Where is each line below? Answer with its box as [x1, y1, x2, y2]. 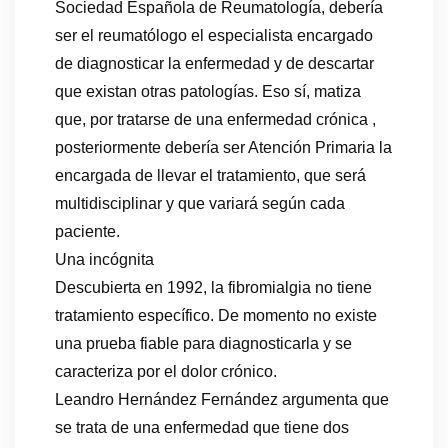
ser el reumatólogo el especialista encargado [55, 27, 373, 45]
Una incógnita [55, 251, 154, 269]
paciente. [55, 223, 120, 241]
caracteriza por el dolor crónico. [55, 363, 277, 381]
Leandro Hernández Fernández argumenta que [55, 391, 389, 409]
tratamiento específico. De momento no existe [55, 307, 377, 325]
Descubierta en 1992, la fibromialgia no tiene [55, 279, 372, 297]
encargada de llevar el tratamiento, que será [55, 167, 366, 185]
